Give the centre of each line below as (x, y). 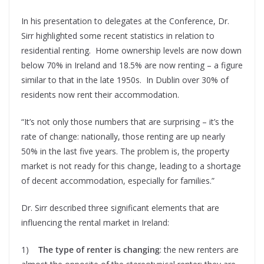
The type (55, 250)
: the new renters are (199, 250)
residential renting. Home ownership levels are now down (131, 51)
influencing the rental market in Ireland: (95, 223)
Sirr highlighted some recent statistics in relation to (118, 36)
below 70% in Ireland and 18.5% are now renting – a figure (132, 65)
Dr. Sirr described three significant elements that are (120, 208)
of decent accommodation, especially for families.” (118, 181)
